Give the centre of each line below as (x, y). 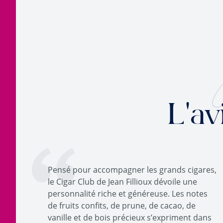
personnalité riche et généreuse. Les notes (128, 194)
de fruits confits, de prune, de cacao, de (122, 206)
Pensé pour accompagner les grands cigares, (132, 170)
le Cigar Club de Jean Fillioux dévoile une (122, 182)
